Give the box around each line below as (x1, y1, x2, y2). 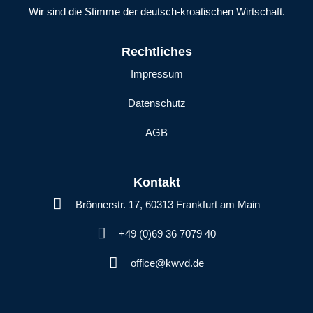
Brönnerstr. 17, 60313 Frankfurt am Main (75, 198, 260, 210)
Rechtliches (121, 44, 192, 59)
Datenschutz (127, 96, 186, 109)
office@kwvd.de (131, 256, 205, 269)
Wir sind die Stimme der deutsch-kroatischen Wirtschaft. (28, 6, 285, 18)
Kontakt (133, 175, 180, 189)
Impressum (130, 67, 183, 80)
